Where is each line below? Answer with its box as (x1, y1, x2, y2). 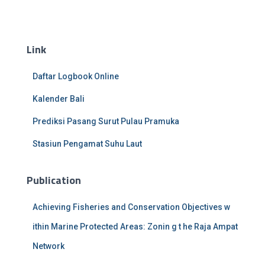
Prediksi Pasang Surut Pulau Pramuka (33, 117, 179, 127)
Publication (27, 172, 81, 189)
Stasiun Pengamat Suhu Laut (33, 139, 142, 149)
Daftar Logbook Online (33, 72, 119, 82)
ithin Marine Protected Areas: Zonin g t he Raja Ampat (33, 222, 238, 232)
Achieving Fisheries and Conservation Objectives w (33, 202, 230, 212)
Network (33, 241, 64, 251)
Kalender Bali (33, 94, 85, 104)
